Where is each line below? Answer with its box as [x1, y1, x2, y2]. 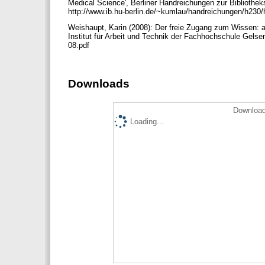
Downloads [68, 77, 130, 91]
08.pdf [68, 41, 92, 50]
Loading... [130, 117, 164, 126]
